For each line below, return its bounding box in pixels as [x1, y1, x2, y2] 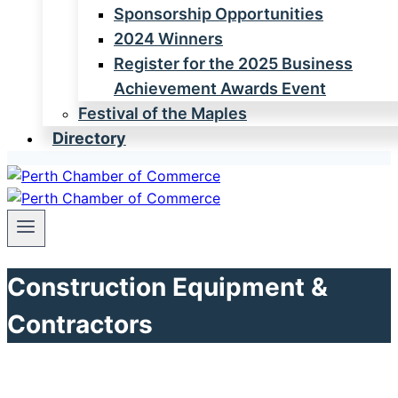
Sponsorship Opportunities [114, 4, 323, 24]
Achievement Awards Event [114, 79, 326, 99]
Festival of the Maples [78, 104, 247, 123]
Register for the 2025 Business [114, 54, 353, 74]
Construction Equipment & [7, 271, 328, 302]
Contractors [7, 308, 153, 339]
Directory [52, 129, 126, 148]
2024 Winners [114, 29, 223, 49]
